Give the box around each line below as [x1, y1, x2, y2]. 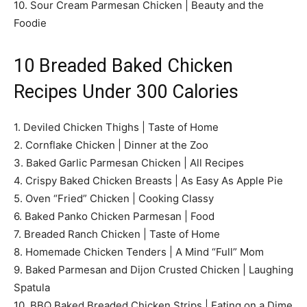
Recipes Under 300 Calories [14, 80, 238, 103]
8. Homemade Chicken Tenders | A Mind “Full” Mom [14, 245, 264, 258]
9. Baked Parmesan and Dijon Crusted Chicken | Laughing [14, 262, 293, 276]
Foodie [14, 16, 47, 29]
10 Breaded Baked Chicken [14, 54, 233, 77]
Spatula [14, 280, 50, 294]
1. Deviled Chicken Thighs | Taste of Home [14, 120, 219, 134]
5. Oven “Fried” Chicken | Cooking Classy [14, 191, 214, 205]
